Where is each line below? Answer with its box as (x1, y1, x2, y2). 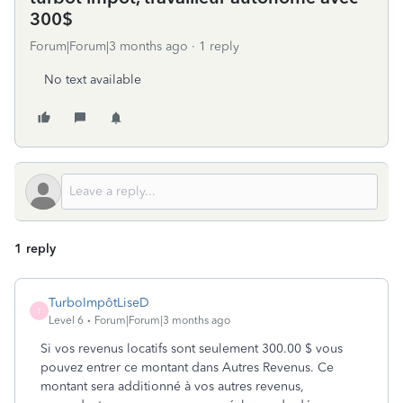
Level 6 (49, 314, 84, 327)
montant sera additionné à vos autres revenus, (40, 379, 304, 394)
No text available (44, 72, 141, 87)
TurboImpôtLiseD (49, 295, 149, 310)
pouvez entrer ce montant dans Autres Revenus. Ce (40, 360, 334, 375)
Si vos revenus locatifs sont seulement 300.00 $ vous (40, 341, 343, 356)
